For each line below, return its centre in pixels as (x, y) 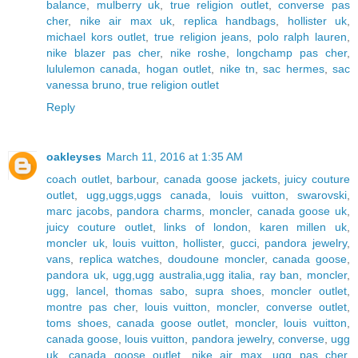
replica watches (119, 259)
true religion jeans (201, 36)
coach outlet (78, 179)
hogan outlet (179, 68)
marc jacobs (78, 211)
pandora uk (76, 274)
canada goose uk (302, 211)
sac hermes (294, 68)
